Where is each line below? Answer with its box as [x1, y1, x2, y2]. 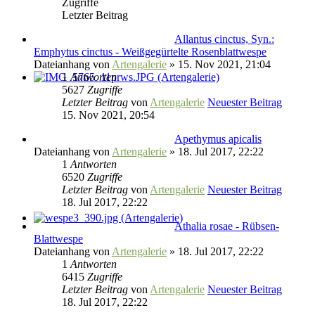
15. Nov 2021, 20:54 [62, 108, 155, 121]
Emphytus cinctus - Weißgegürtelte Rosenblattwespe [34, 45, 266, 58]
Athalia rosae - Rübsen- [174, 219, 279, 232]
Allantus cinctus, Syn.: [174, 32, 274, 45]
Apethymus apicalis [174, 132, 262, 145]
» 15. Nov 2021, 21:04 [167, 58, 271, 70]
